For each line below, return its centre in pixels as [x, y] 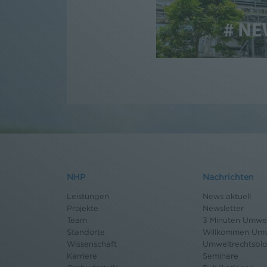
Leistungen [88, 196]
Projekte [83, 208]
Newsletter [223, 208]
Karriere [82, 255]
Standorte [86, 232]
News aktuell [227, 196]
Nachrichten [228, 176]
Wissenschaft [92, 243]
